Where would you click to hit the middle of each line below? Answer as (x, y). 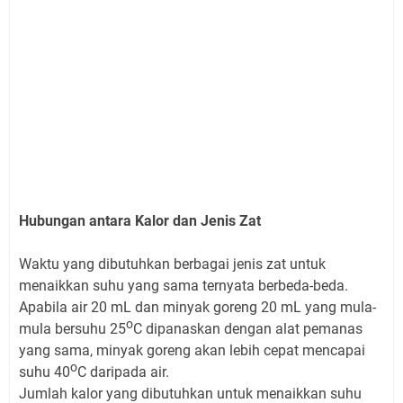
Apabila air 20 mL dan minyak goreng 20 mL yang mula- (197, 308)
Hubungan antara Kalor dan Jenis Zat (140, 221)
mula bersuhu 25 (72, 329)
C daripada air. (123, 372)
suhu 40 (45, 372)
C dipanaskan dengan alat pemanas (248, 329)
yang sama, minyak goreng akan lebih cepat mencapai (192, 351)
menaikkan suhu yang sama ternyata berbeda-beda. (184, 286)
